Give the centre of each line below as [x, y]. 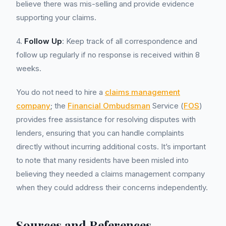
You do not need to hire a [61, 92]
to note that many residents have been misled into [102, 160]
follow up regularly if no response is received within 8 [108, 55]
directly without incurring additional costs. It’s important [111, 147]
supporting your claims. [56, 17]
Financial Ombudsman [109, 106]
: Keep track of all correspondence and [130, 41]
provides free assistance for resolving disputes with [106, 119]
